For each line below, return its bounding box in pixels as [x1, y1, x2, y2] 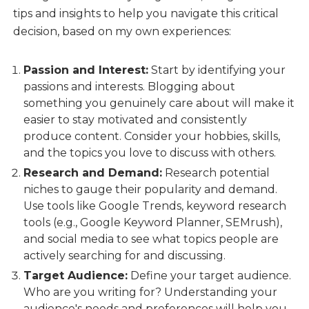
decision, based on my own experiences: [12, 25, 231, 39]
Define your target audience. [127, 269, 291, 283]
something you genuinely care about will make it [23, 97, 295, 110]
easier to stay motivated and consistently [23, 113, 247, 127]
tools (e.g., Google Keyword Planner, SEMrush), [23, 216, 282, 230]
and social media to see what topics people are [23, 232, 279, 246]
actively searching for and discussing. [23, 249, 226, 263]
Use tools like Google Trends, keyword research [23, 199, 286, 213]
